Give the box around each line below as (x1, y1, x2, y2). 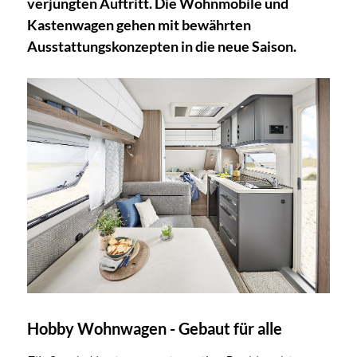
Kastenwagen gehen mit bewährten (26, 16, 251, 34)
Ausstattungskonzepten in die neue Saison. (26, 37, 296, 56)
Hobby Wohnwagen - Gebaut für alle (26, 319, 282, 339)
